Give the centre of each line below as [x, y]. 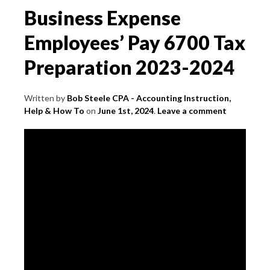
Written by [46, 98]
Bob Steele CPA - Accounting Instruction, [149, 98]
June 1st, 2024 [126, 110]
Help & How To [54, 110]
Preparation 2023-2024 [130, 67]
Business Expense [102, 17]
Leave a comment [192, 110]
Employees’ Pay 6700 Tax [135, 42]
